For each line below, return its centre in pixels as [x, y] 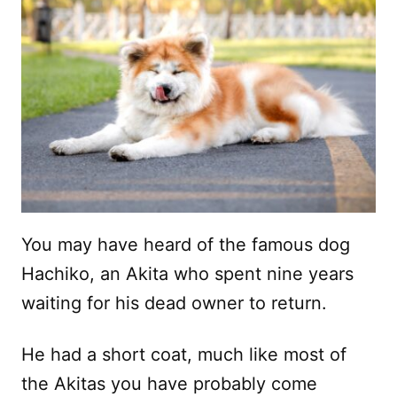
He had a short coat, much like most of [184, 354]
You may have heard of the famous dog [186, 244]
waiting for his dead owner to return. [174, 303]
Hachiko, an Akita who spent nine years [187, 273]
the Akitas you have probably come [169, 383]
